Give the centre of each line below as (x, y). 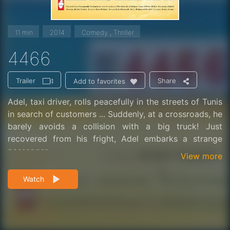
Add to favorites (99, 81)
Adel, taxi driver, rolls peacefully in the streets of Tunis (115, 102)
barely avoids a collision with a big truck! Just (115, 127)
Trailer (26, 81)
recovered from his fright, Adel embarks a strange (115, 139)
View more (202, 156)
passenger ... (32, 151)
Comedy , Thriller (108, 33)
